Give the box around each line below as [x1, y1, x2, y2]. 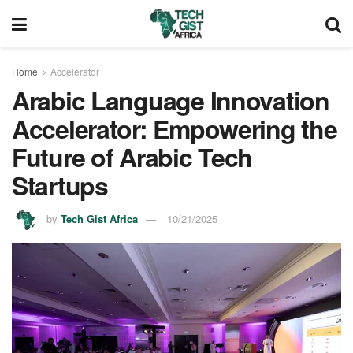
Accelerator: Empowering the [12, 110, 337, 147]
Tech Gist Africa [61, 210, 138, 226]
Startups [12, 167, 108, 203]
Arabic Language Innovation [12, 82, 329, 118]
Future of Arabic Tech [12, 139, 253, 175]
